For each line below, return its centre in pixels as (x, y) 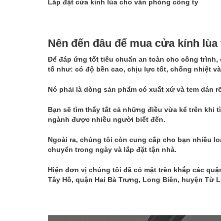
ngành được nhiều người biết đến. (107, 120)
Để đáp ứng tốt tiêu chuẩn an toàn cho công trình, (134, 59)
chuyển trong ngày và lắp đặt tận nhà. (112, 150)
